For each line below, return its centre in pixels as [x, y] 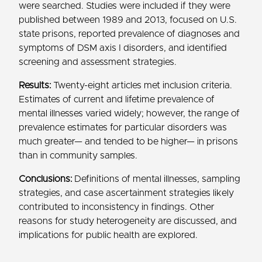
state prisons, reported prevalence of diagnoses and [129, 34]
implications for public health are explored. [108, 235]
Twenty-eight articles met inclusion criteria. [142, 86]
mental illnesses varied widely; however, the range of [129, 114]
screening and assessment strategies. [98, 62]
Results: [35, 86]
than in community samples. [78, 156]
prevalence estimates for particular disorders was [123, 128]
